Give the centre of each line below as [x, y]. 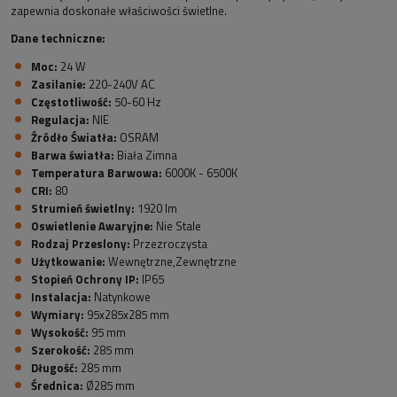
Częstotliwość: [71, 102]
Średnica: [57, 386]
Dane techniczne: [58, 39]
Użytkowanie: [68, 262]
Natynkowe [121, 297]
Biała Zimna [146, 156]
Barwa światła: [73, 156]
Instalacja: [61, 297]
